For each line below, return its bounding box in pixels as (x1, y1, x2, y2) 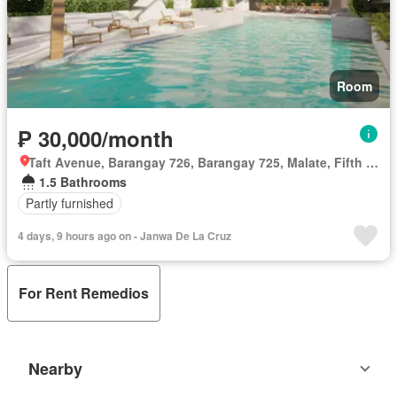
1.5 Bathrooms (39, 172, 127, 191)
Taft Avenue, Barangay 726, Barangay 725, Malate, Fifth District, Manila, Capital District (366, 152, 378, 171)
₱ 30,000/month (18, 122, 174, 153)
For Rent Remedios (19, 283, 149, 304)
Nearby (28, 356, 82, 380)
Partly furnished (26, 194, 113, 213)
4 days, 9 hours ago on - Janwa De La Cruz (18, 227, 231, 244)
